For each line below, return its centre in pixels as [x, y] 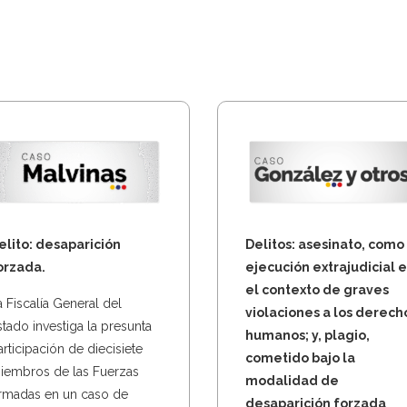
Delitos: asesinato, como [325, 244]
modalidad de [292, 380]
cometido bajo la [300, 357]
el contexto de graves [317, 289]
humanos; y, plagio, [308, 335]
